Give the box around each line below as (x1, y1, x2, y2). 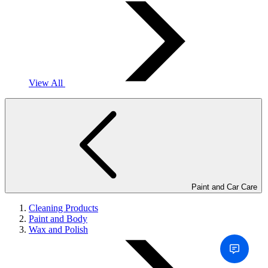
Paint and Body (29, 214, 87, 224)
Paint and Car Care (191, 182, 257, 191)
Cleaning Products (29, 203, 98, 213)
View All (29, 78, 65, 88)
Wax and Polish (29, 224, 88, 234)
